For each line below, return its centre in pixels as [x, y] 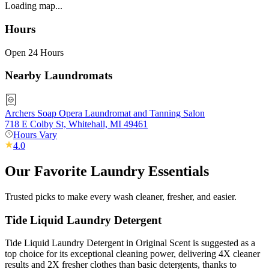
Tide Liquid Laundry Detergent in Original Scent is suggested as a [130, 243]
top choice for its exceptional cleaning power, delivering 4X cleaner [132, 254]
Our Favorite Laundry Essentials [107, 171]
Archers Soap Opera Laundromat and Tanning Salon [105, 113]
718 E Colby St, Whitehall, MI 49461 [76, 124]
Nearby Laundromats [59, 76]
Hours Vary [35, 135]
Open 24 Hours [34, 52]
